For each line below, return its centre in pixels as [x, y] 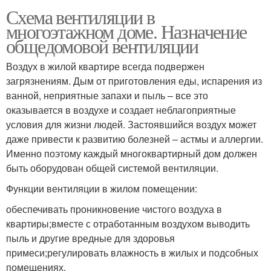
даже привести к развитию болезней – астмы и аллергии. [135, 139]
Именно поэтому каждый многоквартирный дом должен [132, 153]
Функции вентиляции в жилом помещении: [102, 188]
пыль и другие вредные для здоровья [90, 238]
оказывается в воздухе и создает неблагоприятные [121, 109]
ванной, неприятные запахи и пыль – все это [107, 95]
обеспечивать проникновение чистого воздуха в [114, 209]
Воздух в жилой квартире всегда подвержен [105, 66]
